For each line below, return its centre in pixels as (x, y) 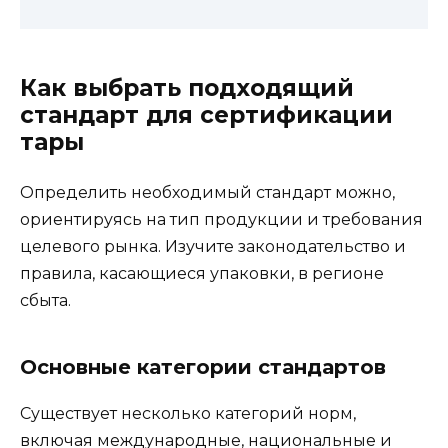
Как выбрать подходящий (187, 87)
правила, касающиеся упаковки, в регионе (202, 273)
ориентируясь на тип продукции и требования (221, 219)
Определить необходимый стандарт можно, (207, 192)
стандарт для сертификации (206, 114)
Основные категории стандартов (203, 366)
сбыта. (45, 300)
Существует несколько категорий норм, (188, 413)
